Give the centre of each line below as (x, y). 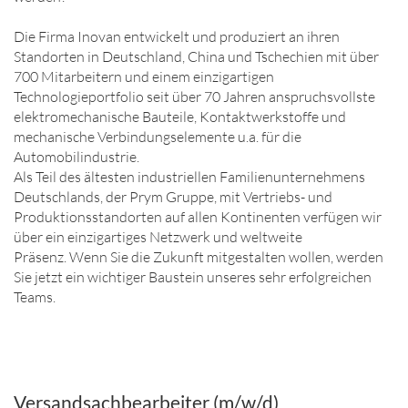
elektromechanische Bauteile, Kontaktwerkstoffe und (180, 117)
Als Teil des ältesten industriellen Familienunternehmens (189, 177)
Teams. (35, 297)
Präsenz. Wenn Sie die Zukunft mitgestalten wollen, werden (199, 257)
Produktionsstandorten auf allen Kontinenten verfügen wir (198, 217)
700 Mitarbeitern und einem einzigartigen (144, 76)
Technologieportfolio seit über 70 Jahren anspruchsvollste (194, 97)
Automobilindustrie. (76, 157)
